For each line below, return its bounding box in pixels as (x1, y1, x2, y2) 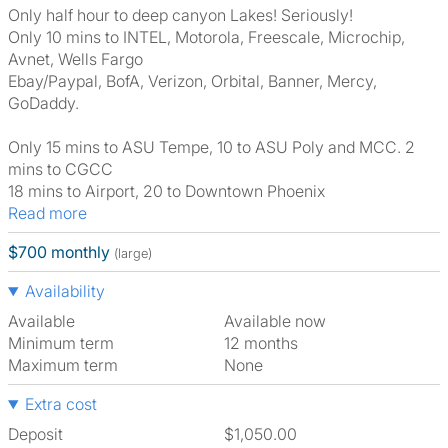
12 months (230, 333, 298, 353)
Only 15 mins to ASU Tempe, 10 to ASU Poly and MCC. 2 (8, 137, 415, 157)
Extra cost (24, 394, 97, 414)
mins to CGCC (8, 159, 113, 179)
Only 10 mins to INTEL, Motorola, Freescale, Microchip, (8, 27, 405, 47)
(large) (114, 245, 152, 261)
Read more (18, 203, 87, 223)
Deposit (8, 424, 63, 444)
